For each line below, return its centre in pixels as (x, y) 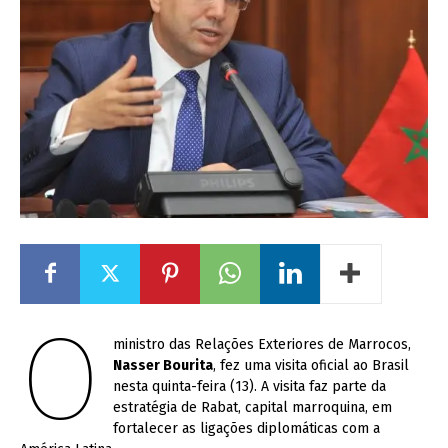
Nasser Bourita (162, 365)
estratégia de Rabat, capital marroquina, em (252, 407)
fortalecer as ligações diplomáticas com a (246, 428)
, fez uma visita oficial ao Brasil (310, 365)
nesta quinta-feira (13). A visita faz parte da (249, 386)
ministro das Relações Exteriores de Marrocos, (261, 344)
